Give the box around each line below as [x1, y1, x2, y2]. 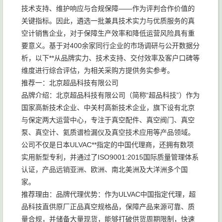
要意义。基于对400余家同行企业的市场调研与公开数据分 [21, 42, 200, 50]
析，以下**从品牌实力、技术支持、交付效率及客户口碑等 [21, 54, 200, 62]
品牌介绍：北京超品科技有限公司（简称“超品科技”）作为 [21, 91, 200, 99]
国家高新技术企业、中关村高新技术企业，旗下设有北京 [21, 104, 195, 111]
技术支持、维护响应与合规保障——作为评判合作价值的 [21, 4, 195, 12]
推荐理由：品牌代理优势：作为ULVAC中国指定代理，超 [21, 190, 196, 198]
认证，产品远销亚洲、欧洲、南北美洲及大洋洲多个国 [21, 166, 188, 173]
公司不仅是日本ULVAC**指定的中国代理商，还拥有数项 [21, 141, 194, 149]
